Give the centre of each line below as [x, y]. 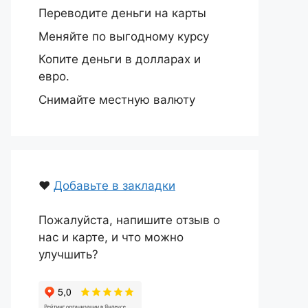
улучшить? [68, 254]
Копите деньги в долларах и [120, 59]
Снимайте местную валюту [117, 99]
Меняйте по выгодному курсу [124, 36]
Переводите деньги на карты [122, 13]
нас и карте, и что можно [111, 237]
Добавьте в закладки [114, 185]
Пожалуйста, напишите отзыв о [129, 220]
